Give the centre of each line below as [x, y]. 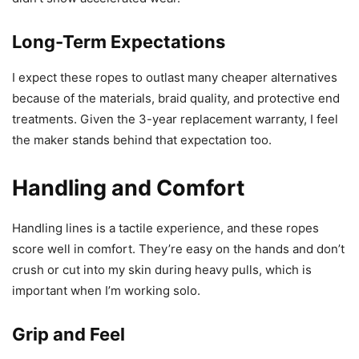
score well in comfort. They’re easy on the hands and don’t [178, 248]
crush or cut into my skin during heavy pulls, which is [162, 269]
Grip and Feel [69, 334]
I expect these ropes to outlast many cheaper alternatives [175, 77]
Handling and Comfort [128, 188]
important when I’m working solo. [106, 290]
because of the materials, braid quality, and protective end [176, 98]
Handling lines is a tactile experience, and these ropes [165, 228]
